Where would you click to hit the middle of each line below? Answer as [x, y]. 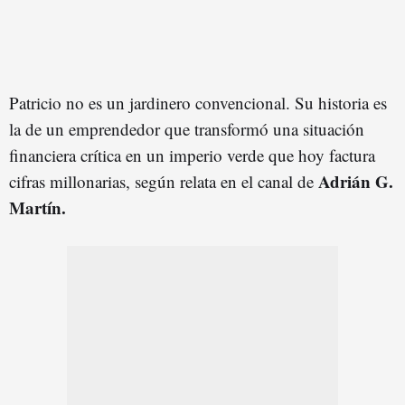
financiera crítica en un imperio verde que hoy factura [192, 155]
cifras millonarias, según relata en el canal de [161, 181]
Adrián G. [353, 181]
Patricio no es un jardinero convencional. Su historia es [198, 102]
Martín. [38, 207]
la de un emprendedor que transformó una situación [187, 128]
